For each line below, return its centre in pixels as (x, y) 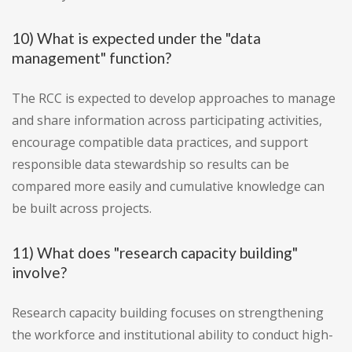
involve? (39, 273)
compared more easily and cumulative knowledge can (168, 187)
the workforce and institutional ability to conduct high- (172, 335)
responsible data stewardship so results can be (150, 165)
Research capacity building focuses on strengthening (168, 313)
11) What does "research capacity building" (155, 253)
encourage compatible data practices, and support (160, 143)
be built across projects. (82, 209)
